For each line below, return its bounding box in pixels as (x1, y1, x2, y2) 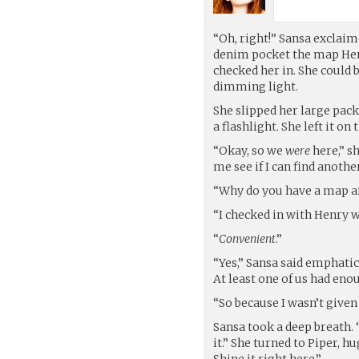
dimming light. (213, 79, 299, 94)
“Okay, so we (213, 143, 286, 158)
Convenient (219, 231, 276, 246)
